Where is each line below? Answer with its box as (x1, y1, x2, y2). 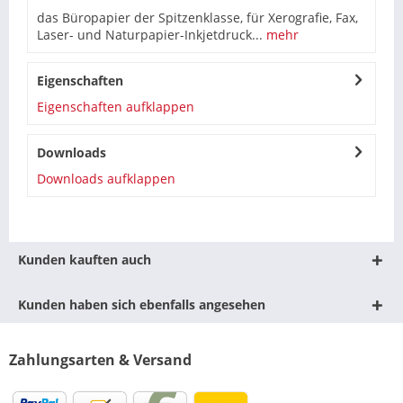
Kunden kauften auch (18, 250, 151, 268)
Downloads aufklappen (37, 169, 175, 187)
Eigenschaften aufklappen (37, 97, 194, 115)
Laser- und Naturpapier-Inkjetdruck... (37, 25, 263, 43)
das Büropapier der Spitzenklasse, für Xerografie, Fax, (37, 8, 358, 26)
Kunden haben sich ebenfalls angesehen (18, 295, 265, 313)
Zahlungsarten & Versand (9, 349, 192, 370)
